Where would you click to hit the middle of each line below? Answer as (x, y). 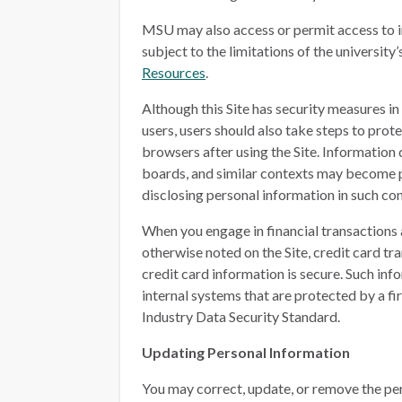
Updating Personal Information (246, 352)
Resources (174, 72)
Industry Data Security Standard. (241, 316)
